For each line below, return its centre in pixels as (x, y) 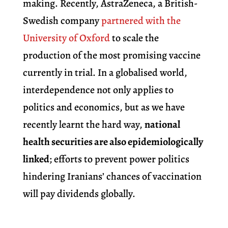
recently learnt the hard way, (83, 125)
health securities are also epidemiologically (113, 142)
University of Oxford (66, 38)
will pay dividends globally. (79, 194)
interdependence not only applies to (98, 90)
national (162, 125)
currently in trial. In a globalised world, (105, 73)
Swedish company (62, 21)
